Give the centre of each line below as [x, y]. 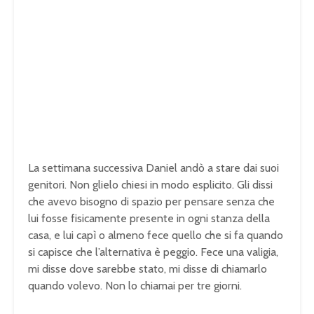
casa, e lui [52, 235]
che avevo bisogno [74, 202]
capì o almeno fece [124, 235]
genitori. [49, 185]
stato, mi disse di [180, 269]
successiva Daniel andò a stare [168, 168]
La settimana [61, 168]
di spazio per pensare [173, 202]
